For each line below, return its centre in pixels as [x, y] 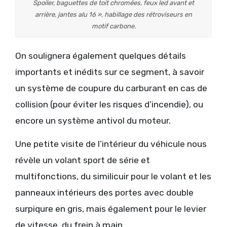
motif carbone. [113, 26]
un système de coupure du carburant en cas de [111, 88]
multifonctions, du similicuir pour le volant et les [113, 177]
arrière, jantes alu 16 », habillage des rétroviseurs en [113, 15]
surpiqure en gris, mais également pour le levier [111, 209]
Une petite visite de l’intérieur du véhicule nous [111, 144]
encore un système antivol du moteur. [93, 121]
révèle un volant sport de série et [83, 160]
